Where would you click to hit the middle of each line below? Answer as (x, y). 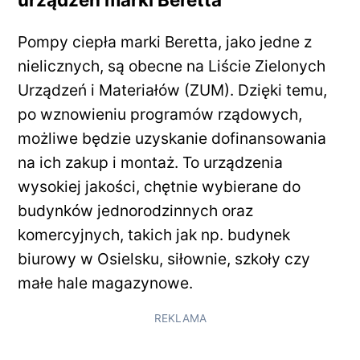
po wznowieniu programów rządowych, (160, 114)
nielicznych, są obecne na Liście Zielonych (172, 65)
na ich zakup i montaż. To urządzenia (151, 162)
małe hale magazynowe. (106, 282)
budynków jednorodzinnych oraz (136, 210)
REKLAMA (180, 318)
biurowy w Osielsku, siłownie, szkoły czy (164, 258)
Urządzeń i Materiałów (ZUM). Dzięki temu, (173, 90)
